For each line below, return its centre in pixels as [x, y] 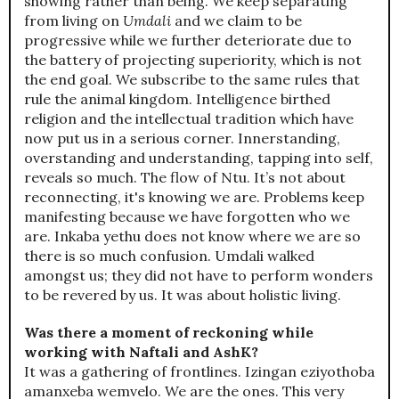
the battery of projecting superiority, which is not [193, 60]
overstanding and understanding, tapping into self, [199, 158]
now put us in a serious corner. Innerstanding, [182, 138]
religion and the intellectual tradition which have [189, 119]
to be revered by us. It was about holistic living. [183, 295]
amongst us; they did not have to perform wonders [199, 276]
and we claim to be [236, 21]
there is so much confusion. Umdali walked [169, 256]
